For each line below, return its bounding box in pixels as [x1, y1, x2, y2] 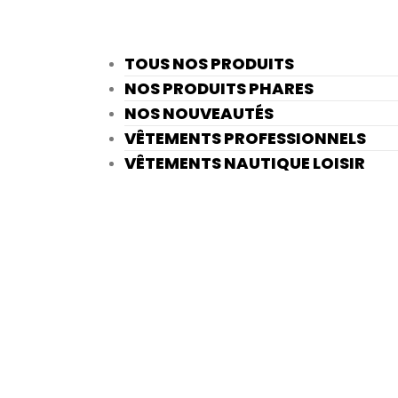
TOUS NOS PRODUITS [124, 52, 294, 76]
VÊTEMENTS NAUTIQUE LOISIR [124, 152, 365, 175]
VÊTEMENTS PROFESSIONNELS [124, 127, 366, 150]
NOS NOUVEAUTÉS [124, 102, 274, 125]
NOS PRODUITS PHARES [124, 77, 314, 100]
